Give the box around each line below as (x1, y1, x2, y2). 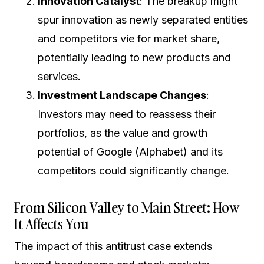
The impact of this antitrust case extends (14, 240, 212, 252)
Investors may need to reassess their (38, 108, 216, 120)
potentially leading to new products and (38, 51, 231, 64)
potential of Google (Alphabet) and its (38, 146, 223, 158)
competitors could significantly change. (38, 164, 229, 177)
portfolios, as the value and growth (38, 127, 207, 139)
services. (38, 70, 81, 82)
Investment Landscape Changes (38, 89, 206, 101)
